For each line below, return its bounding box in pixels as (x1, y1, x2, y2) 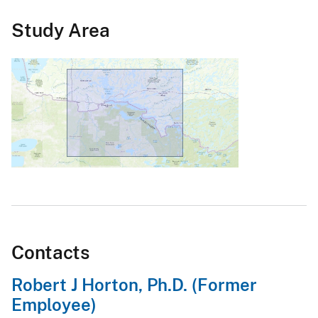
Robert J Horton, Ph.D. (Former (11, 275, 257, 295)
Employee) (11, 295, 97, 315)
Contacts (11, 241, 89, 264)
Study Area (11, 19, 110, 42)
